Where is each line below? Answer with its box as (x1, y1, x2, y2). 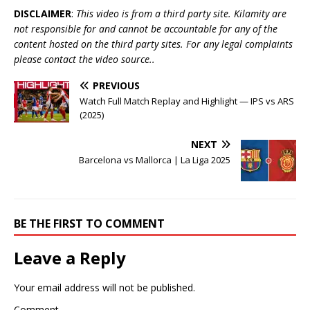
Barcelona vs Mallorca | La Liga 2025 (79, 153, 230, 166)
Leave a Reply (14, 246, 126, 269)
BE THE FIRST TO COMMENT (14, 215, 165, 231)
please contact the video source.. (14, 52, 155, 66)
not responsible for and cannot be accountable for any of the (14, 21, 277, 35)
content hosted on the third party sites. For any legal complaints (14, 37, 293, 51)
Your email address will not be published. (14, 280, 195, 294)
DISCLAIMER (14, 6, 71, 20)
